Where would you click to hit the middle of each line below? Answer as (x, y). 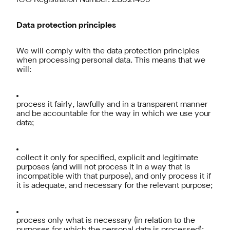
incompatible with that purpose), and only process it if (114, 177)
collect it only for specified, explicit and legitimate (107, 158)
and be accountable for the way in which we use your (113, 114)
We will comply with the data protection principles (108, 51)
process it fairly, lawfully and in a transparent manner (112, 105)
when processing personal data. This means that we (111, 61)
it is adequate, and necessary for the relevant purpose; (114, 186)
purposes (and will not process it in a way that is (103, 167)
